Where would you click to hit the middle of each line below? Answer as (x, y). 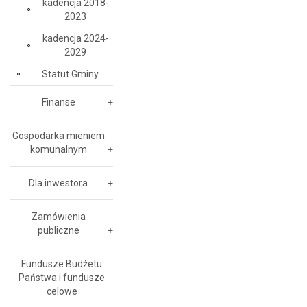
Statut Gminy (70, 74)
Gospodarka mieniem (58, 136)
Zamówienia (58, 217)
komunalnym (58, 149)
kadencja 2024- (75, 38)
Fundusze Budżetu (62, 264)
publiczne (58, 230)
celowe (62, 291)
